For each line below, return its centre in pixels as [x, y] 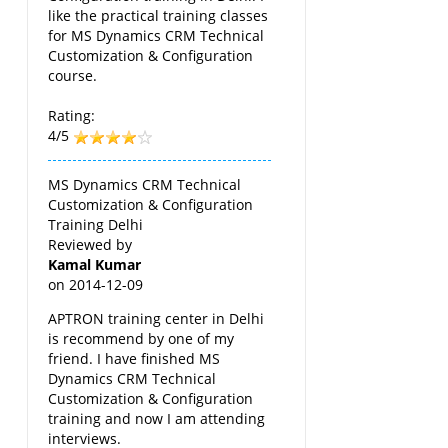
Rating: [72, 115]
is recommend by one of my [141, 338]
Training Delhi [96, 224]
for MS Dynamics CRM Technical [156, 35]
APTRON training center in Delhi [156, 318]
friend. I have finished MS [134, 358]
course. [73, 75]
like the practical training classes [158, 15]
